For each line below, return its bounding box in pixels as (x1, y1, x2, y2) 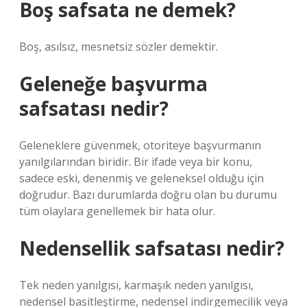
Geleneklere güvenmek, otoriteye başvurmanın (19, 138, 261, 153)
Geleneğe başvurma (19, 71, 208, 97)
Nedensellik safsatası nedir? (19, 235, 284, 261)
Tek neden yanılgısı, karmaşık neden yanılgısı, (19, 278, 254, 293)
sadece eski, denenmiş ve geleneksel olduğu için (19, 171, 264, 186)
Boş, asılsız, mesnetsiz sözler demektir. (19, 39, 218, 54)
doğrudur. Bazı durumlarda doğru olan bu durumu (19, 187, 277, 202)
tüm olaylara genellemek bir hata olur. (19, 204, 215, 219)
